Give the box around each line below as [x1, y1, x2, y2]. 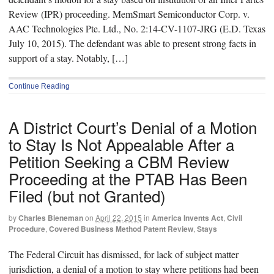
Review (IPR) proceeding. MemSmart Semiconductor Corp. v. [9, 7, 250, 20]
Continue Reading [9, 82, 70, 91]
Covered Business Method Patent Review [49, 223, 193, 234]
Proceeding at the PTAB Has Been [9, 166, 247, 190]
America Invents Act [152, 212, 223, 223]
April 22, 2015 [95, 212, 142, 223]
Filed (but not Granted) [9, 183, 166, 207]
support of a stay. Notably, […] [9, 51, 128, 64]
